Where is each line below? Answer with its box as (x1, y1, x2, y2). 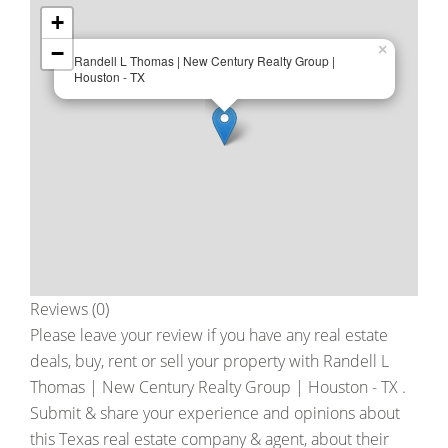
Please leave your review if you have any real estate (30, 324, 388, 346)
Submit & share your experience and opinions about (30, 402, 400, 424)
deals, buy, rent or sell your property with (30, 350, 323, 372)
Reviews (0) (30, 298, 109, 320)
